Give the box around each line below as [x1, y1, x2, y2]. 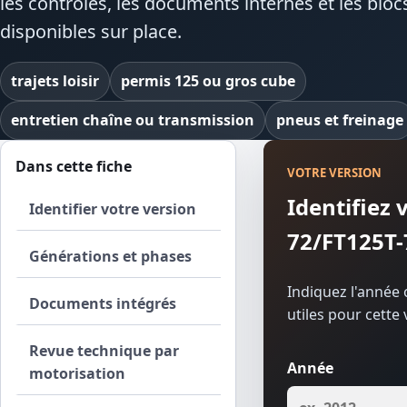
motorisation [29, 363, 125, 384]
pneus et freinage [276, 110, 403, 131]
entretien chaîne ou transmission [11, 110, 254, 131]
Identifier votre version [29, 199, 196, 220]
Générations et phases [29, 246, 192, 267]
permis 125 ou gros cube [121, 71, 295, 92]
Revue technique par [29, 341, 179, 362]
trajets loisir [11, 71, 99, 92]
